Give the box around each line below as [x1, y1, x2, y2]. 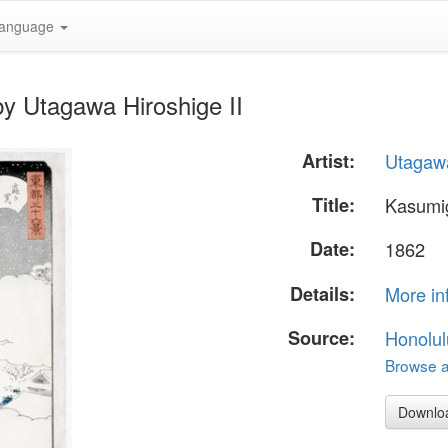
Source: [288, 324, 356, 351]
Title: [312, 192, 356, 219]
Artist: [302, 148, 356, 174]
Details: [290, 280, 356, 307]
